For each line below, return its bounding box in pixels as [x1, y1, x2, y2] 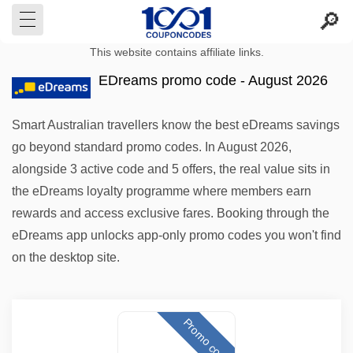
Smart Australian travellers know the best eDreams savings [12, 118, 340, 132]
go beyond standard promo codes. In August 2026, [12, 140, 292, 154]
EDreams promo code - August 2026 [98, 72, 328, 88]
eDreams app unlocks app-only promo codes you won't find [12, 229, 341, 242]
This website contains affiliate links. [89, 46, 264, 58]
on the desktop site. [12, 251, 120, 264]
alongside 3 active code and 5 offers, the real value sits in [12, 162, 330, 176]
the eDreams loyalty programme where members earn [12, 184, 311, 198]
